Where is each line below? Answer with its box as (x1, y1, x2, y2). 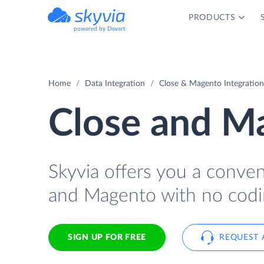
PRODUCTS (188, 14, 236, 22)
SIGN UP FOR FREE (68, 233, 147, 242)
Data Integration (85, 80, 145, 88)
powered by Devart (74, 26, 126, 32)
